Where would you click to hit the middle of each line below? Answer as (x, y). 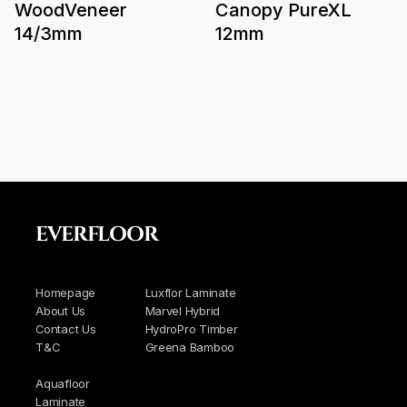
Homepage (66, 292)
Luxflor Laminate (190, 292)
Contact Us (66, 328)
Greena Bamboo (190, 347)
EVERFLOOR (97, 234)
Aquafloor (63, 383)
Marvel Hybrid (183, 310)
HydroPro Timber (191, 328)
